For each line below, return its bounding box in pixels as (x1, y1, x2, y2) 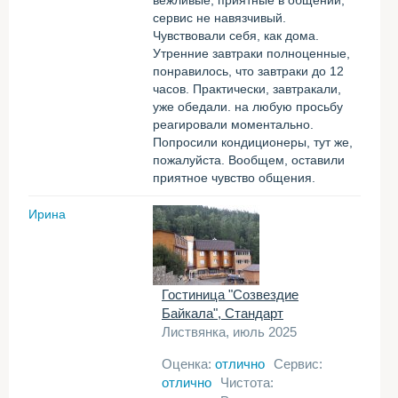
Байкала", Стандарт (162, 306, 283, 321)
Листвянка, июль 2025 (162, 324, 297, 339)
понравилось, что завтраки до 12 (153, 64, 344, 78)
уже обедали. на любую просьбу (153, 99, 343, 114)
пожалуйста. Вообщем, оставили (153, 153, 345, 167)
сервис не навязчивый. (153, 11, 286, 25)
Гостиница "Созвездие (162, 287, 298, 302)
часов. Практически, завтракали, (153, 82, 341, 96)
